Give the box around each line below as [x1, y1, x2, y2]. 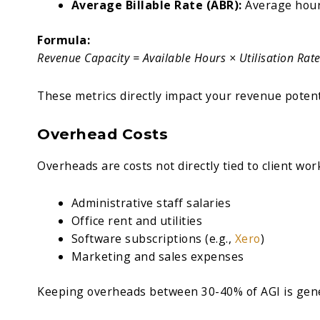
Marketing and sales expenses [71, 249, 244, 265]
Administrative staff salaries [71, 195, 231, 211]
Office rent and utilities [71, 213, 203, 229]
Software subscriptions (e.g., [71, 231, 232, 247]
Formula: [37, 31, 90, 48]
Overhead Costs [37, 124, 168, 143]
